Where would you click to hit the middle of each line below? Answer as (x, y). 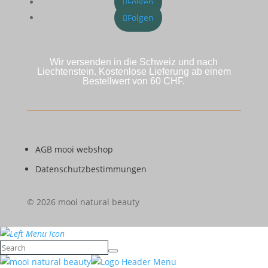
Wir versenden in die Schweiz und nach (134, 62)
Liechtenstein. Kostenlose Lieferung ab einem (134, 71)
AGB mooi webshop (74, 149)
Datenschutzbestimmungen (91, 169)
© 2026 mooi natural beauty (83, 202)
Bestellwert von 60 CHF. (134, 81)
